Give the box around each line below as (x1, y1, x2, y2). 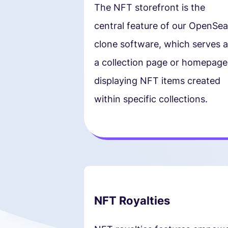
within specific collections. (94, 93, 208, 104)
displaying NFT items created (94, 75, 220, 86)
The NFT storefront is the (94, 2, 205, 13)
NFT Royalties (94, 193, 170, 207)
